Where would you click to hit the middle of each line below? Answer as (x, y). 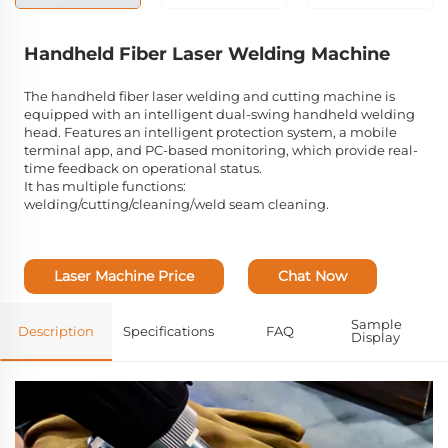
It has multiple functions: (104, 186)
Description (56, 330)
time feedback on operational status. (142, 168)
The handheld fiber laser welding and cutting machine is (209, 96)
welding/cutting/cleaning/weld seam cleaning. (176, 204)
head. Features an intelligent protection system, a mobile (210, 132)
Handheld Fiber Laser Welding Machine (206, 54)
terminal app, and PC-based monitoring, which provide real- (220, 150)
